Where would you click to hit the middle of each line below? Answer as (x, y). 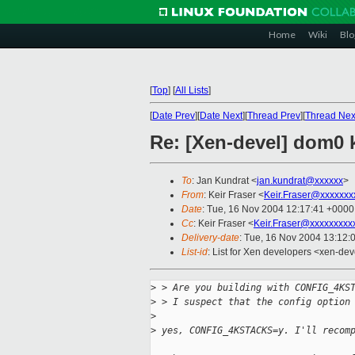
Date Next (221, 116)
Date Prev (174, 116)
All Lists (192, 90)
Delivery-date (210, 238)
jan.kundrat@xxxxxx (300, 181)
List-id (195, 252)
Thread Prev (274, 116)
